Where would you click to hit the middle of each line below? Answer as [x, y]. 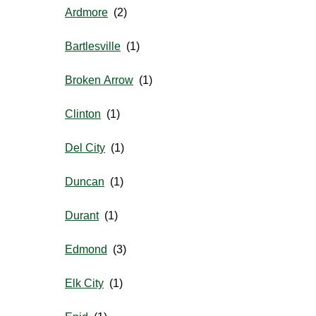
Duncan [85, 182]
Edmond [86, 250]
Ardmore [86, 13]
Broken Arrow [99, 80]
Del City [85, 148]
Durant [82, 216]
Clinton [83, 114]
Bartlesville [93, 47]
